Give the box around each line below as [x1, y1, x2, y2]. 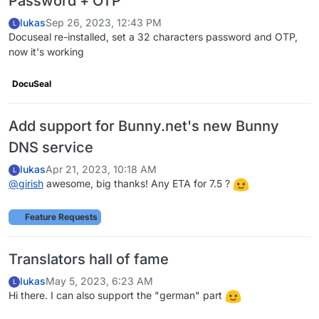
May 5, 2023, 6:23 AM [46, 275, 153, 288]
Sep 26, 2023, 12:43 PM [46, 16, 162, 28]
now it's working [9, 45, 84, 58]
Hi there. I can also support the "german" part [9, 288, 225, 301]
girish [19, 177, 43, 189]
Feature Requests [23, 211, 98, 222]
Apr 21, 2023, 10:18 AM [46, 163, 157, 176]
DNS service [9, 138, 93, 156]
